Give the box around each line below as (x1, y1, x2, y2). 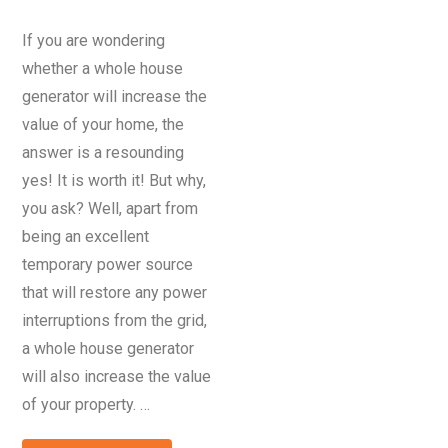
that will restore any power (22, 282, 208, 302)
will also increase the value (22, 366, 212, 386)
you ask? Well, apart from (22, 198, 199, 218)
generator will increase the (22, 86, 208, 106)
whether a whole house (22, 58, 184, 78)
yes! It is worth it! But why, (22, 170, 207, 190)
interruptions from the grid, (22, 310, 208, 330)
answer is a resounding (22, 142, 185, 162)
